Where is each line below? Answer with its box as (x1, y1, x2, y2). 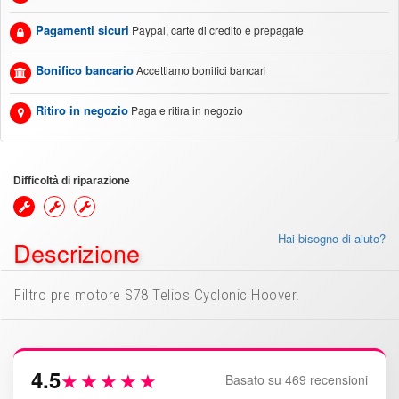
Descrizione (13, 235, 140, 270)
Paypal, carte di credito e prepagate (132, 22, 304, 37)
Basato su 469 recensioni (225, 370, 368, 388)
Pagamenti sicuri (36, 21, 129, 38)
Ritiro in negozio (36, 102, 128, 118)
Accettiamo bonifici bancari (136, 62, 266, 77)
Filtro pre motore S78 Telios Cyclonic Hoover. (14, 286, 300, 304)
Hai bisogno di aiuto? (278, 230, 386, 247)
